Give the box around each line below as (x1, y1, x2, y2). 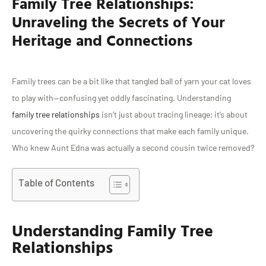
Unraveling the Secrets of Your (12, 10, 225, 34)
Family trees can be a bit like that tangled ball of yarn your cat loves (12, 76, 251, 87)
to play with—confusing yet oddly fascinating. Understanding (12, 93, 231, 103)
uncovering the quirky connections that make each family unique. (12, 126, 249, 137)
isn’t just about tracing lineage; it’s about (100, 109, 248, 120)
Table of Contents (18, 176, 94, 188)
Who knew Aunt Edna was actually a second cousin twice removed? (12, 142, 254, 153)
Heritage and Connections (12, 28, 192, 52)
